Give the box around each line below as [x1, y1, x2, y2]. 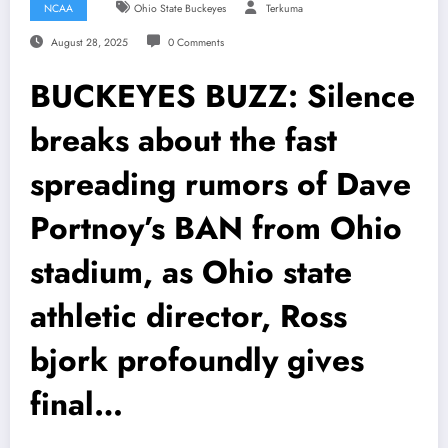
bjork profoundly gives [30, 337, 364, 384]
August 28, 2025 [50, 35, 128, 51]
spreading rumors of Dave [30, 161, 411, 208]
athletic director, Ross [30, 293, 347, 340]
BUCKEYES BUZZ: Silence [30, 73, 415, 120]
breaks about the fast [30, 117, 337, 164]
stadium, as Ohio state [30, 249, 352, 296]
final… [30, 381, 123, 428]
